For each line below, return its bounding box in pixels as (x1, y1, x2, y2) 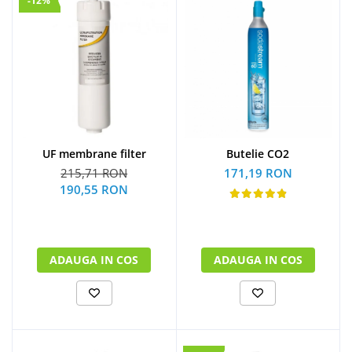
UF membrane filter (42, 145, 146, 161)
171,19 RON (223, 164, 292, 181)
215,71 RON (60, 164, 128, 181)
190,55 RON (60, 181, 129, 197)
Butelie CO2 (226, 145, 290, 161)
